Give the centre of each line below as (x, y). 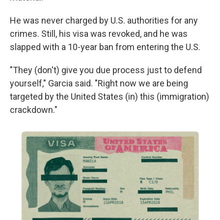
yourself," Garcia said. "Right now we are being (99, 83)
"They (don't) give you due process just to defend (106, 70)
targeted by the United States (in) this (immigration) (110, 96)
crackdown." (34, 110)
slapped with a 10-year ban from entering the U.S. (105, 47)
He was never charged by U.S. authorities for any (104, 20)
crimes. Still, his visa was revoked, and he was (99, 33)
